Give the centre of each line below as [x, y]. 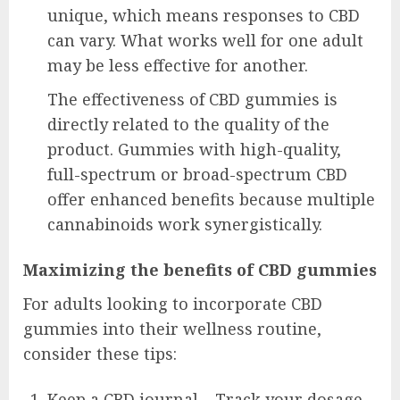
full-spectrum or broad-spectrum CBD [197, 175]
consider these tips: [100, 354]
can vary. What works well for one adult [205, 41]
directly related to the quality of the [188, 125]
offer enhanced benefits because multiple [211, 200]
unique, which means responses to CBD [204, 16]
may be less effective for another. [178, 66]
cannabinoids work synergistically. [185, 225]
